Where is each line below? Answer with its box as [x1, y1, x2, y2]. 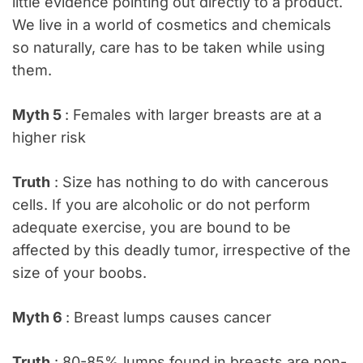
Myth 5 [12, 105, 65, 123]
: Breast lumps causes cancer [66, 308, 271, 326]
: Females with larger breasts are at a [65, 105, 322, 123]
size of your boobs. [12, 263, 147, 281]
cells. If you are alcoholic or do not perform [12, 195, 310, 213]
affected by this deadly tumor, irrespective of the [12, 241, 351, 258]
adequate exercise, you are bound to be [12, 218, 291, 236]
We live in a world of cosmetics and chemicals [12, 15, 331, 33]
